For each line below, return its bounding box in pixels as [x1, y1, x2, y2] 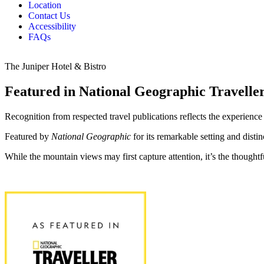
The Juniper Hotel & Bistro [5, 61, 106, 72]
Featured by [5, 131, 51, 141]
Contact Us [28, 11, 70, 21]
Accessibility [28, 21, 76, 32]
